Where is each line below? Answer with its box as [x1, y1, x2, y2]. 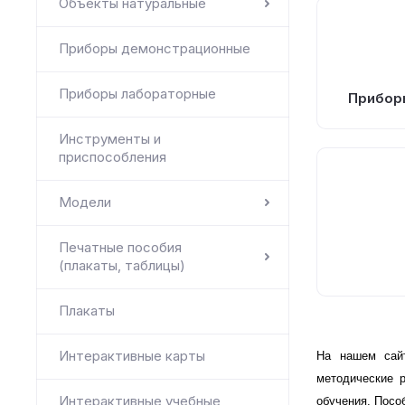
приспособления [59, 148, 166, 165]
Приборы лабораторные [59, 85, 216, 102]
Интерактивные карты [59, 347, 205, 364]
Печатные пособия [59, 239, 182, 256]
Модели [59, 193, 111, 211]
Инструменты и [59, 130, 161, 147]
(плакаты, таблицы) [59, 257, 185, 274]
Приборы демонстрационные [59, 40, 250, 57]
